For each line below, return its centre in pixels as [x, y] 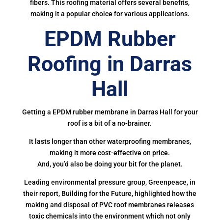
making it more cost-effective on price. [110, 153]
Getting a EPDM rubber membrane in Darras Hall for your [110, 112]
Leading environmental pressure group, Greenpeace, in [110, 182]
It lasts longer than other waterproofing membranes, [110, 141]
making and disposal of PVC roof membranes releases [110, 205]
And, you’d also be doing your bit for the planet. [110, 164]
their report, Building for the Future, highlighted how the [110, 193]
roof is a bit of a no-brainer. [110, 123]
